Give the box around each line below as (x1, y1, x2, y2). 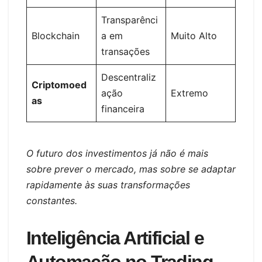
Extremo (171, 87, 208, 99)
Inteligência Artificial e (26, 227, 204, 249)
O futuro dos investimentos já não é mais (26, 147, 208, 160)
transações (101, 46, 150, 58)
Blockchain (32, 30, 80, 42)
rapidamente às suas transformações (26, 179, 190, 191)
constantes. (26, 195, 77, 207)
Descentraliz (101, 71, 156, 84)
